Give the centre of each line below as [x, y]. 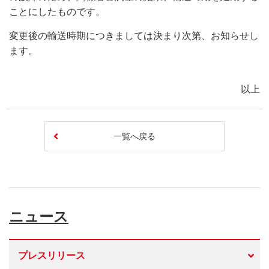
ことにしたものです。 [57, 12]
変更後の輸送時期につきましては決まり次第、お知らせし [134, 36]
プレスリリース [52, 255]
